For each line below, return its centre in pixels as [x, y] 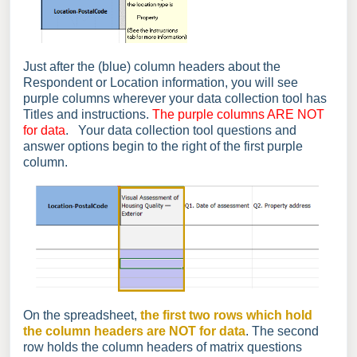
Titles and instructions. [88, 115]
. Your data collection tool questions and [181, 131]
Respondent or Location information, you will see [161, 83]
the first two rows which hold [226, 315]
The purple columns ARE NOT [238, 115]
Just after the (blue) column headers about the [152, 67]
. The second [282, 331]
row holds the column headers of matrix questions [163, 347]
